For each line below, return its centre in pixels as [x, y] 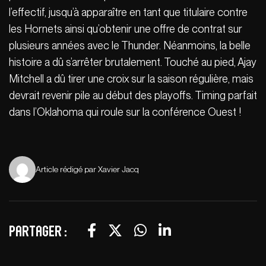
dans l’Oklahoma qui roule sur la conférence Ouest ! [126, 112]
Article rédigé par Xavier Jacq [87, 169]
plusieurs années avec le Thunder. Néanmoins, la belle [130, 45]
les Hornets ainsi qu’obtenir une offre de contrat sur [126, 28]
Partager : [38, 231]
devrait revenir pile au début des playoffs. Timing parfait [133, 95]
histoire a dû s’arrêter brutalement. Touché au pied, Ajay [133, 62]
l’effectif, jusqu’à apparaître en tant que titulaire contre [128, 12]
